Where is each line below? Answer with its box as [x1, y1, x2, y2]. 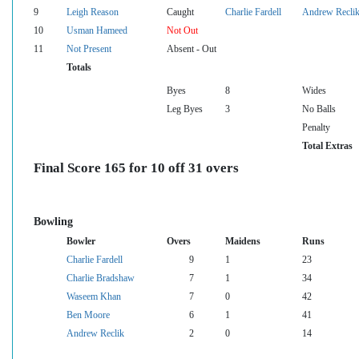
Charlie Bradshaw [67, 272, 135, 283]
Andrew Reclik [67, 328, 124, 338]
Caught [167, 6, 194, 17]
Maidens [225, 236, 260, 246]
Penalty [302, 122, 330, 132]
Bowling [34, 214, 73, 228]
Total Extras [302, 140, 353, 151]
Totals [67, 62, 91, 72]
